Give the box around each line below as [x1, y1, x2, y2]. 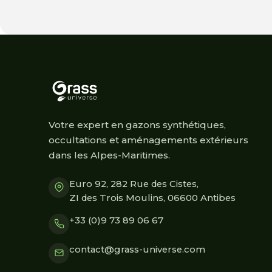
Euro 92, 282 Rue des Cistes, [69, 178, 199, 189]
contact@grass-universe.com [69, 243, 205, 255]
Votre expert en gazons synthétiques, [49, 118, 226, 131]
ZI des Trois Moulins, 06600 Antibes [69, 192, 236, 203]
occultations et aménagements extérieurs [49, 134, 248, 146]
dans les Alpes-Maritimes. [49, 149, 170, 161]
